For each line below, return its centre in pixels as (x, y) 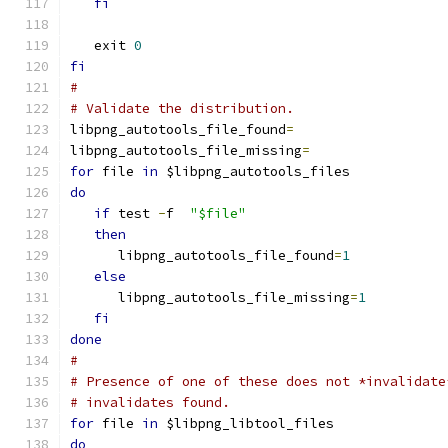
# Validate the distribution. (182, 108)
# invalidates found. (150, 402)
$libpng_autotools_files (254, 171)
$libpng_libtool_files (246, 423)
